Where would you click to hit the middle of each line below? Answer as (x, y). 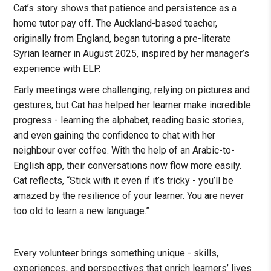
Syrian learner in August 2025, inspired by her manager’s (132, 54)
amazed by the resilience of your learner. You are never (129, 196)
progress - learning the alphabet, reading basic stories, (129, 120)
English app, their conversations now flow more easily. (128, 166)
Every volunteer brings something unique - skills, (116, 253)
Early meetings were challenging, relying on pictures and (132, 90)
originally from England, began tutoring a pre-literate (122, 39)
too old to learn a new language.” (82, 211)
